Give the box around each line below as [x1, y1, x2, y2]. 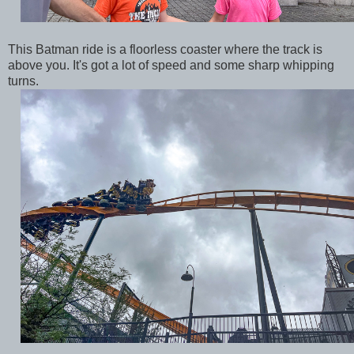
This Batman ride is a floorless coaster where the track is [8, 42, 322, 56]
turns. [8, 73, 42, 88]
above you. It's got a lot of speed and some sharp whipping [8, 58, 334, 72]
